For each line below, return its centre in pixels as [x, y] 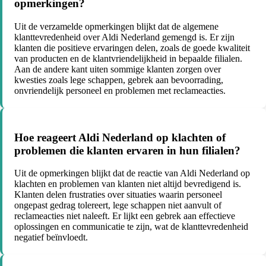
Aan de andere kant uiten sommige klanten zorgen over [118, 69]
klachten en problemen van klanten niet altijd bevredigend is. [128, 184]
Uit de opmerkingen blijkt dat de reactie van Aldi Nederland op [132, 173]
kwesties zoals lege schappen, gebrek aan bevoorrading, [119, 80]
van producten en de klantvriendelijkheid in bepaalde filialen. [128, 58]
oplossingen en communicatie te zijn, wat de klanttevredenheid [131, 227]
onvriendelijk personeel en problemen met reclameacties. [120, 90]
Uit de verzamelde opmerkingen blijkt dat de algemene [116, 26]
